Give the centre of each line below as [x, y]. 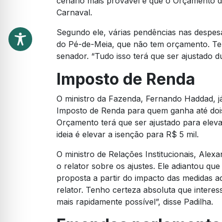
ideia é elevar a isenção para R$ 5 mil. [128, 135]
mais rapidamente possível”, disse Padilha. [135, 202]
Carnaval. [74, 13]
